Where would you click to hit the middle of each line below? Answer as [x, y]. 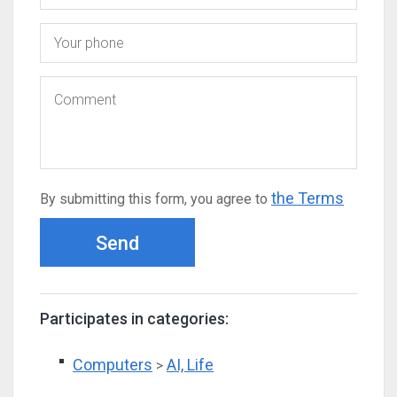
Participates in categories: [134, 319]
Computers [113, 365]
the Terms [307, 198]
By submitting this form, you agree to [156, 199]
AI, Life [190, 365]
